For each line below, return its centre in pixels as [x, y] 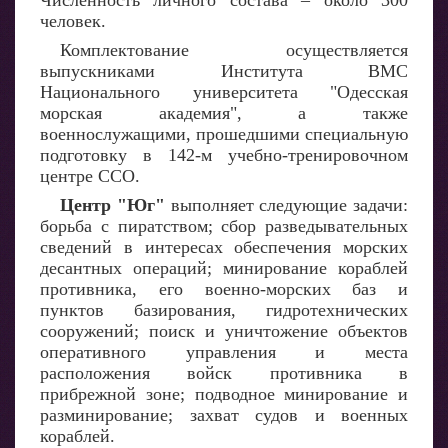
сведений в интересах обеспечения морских [224, 247]
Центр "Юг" [112, 205]
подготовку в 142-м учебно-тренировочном [224, 155]
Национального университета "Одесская [224, 92]
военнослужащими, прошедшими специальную [224, 134]
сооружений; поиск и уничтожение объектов [224, 331]
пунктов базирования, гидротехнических [224, 310]
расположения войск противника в [224, 373]
